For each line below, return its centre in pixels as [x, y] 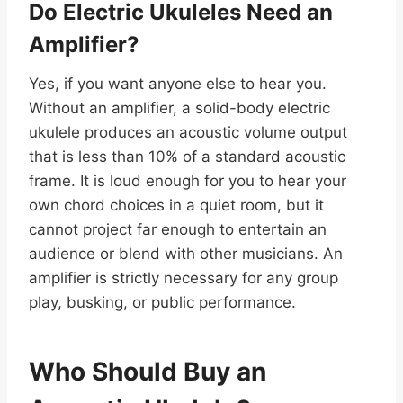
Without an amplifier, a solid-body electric [179, 108]
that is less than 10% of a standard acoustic [187, 157]
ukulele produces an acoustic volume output [188, 133]
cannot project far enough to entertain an [178, 230]
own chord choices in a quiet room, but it [176, 206]
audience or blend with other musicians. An [186, 254]
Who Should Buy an [148, 372]
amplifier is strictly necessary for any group [184, 278]
